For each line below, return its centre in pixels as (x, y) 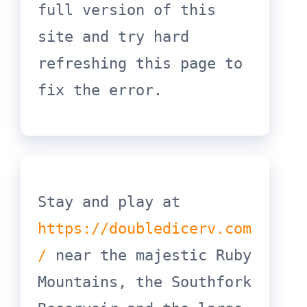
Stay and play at (185, 202)
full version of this (127, 10)
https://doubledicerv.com (145, 229)
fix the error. (100, 90)
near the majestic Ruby (149, 255)
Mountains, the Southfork (145, 282)
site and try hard (113, 37)
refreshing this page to (140, 63)
